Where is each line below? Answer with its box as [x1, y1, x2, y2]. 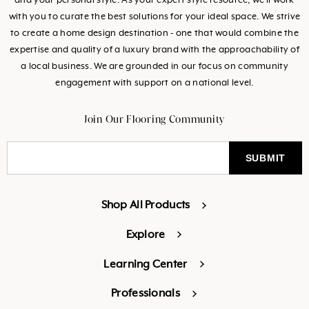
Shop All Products [101, 199, 190, 212]
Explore [126, 228, 166, 241]
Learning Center [103, 258, 188, 270]
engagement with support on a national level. [55, 78, 254, 89]
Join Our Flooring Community [84, 113, 225, 126]
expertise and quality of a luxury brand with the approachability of [10, 45, 299, 56]
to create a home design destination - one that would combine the [10, 28, 299, 39]
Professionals [111, 288, 180, 300]
